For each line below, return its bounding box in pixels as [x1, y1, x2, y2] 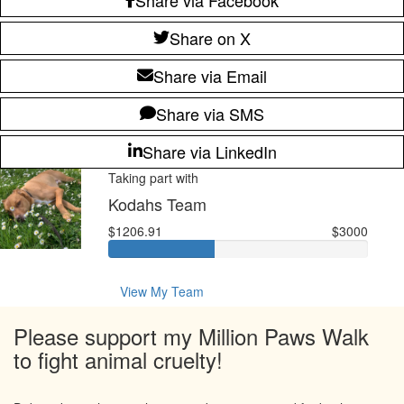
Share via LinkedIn [142, 139, 277, 163]
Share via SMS [156, 101, 264, 125]
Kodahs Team [107, 191, 207, 216]
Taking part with [107, 168, 198, 187]
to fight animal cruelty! [14, 343, 223, 375]
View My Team [119, 281, 204, 300]
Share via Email [153, 63, 267, 87]
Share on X [170, 25, 251, 50]
